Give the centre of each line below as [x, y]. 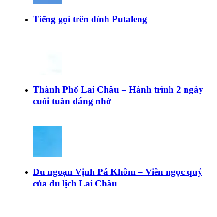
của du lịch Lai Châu [75, 184]
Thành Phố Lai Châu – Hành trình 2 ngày [118, 90]
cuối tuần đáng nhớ [72, 101]
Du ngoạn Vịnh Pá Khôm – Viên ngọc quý [118, 172]
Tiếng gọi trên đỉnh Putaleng [90, 19]
